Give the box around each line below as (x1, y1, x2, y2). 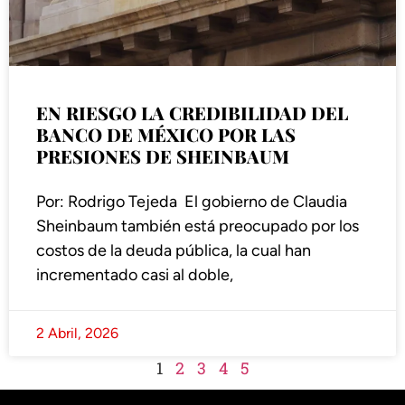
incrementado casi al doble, (36, 265, 233, 286)
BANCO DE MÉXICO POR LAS (36, 122, 296, 147)
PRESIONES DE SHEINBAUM (36, 144, 289, 169)
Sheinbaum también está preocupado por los (36, 216, 359, 237)
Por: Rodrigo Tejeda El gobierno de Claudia (36, 192, 347, 212)
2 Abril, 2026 (36, 325, 118, 343)
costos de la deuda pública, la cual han (36, 240, 311, 261)
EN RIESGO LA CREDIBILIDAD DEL (36, 100, 348, 126)
